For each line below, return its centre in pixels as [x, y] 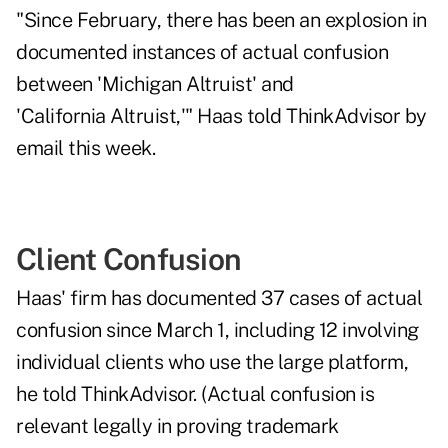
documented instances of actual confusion [202, 52]
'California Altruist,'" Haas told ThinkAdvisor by [221, 116]
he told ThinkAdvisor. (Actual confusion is [195, 394]
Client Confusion [128, 259]
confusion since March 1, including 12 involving [217, 330]
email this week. [85, 148]
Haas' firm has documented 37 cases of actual [219, 298]
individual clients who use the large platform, [212, 362]
